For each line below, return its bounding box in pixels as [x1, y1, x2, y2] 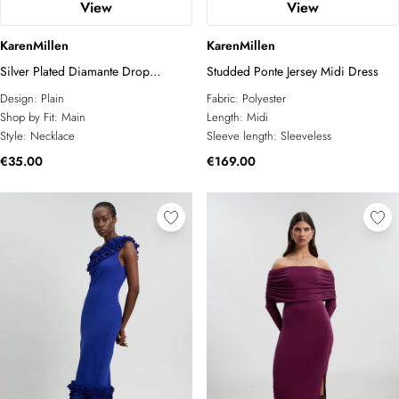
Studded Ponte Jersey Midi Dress [207, 62, 379, 80]
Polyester [242, 90, 286, 107]
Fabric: [207, 90, 242, 107]
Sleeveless [281, 127, 331, 144]
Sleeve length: [207, 127, 281, 144]
